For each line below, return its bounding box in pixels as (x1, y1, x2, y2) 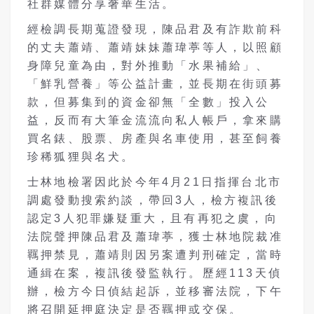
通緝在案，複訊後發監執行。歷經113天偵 (27, 266, 282, 279)
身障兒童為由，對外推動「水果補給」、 (27, 59, 270, 71)
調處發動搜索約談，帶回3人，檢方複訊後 (27, 193, 278, 206)
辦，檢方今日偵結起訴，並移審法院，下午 (27, 285, 283, 297)
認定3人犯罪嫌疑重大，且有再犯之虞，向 (27, 212, 278, 224)
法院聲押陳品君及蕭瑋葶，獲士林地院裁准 (27, 230, 283, 243)
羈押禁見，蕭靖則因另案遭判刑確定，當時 (27, 248, 283, 261)
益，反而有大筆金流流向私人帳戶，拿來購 (27, 114, 283, 126)
